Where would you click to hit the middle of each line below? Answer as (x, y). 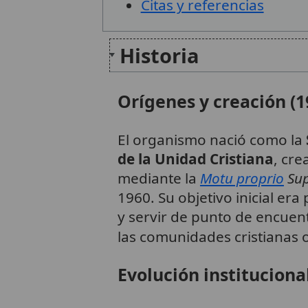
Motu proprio (242, 178)
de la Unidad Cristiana (195, 158)
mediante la (158, 178)
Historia (159, 55)
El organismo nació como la (211, 139)
